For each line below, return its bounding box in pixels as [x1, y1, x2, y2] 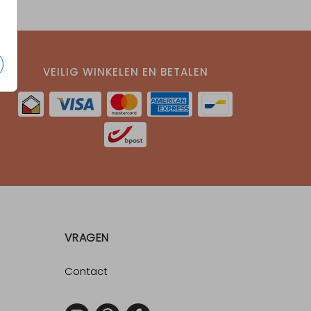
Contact [64, 264, 108, 279]
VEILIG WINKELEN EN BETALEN [42, 65, 208, 80]
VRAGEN [64, 230, 109, 246]
